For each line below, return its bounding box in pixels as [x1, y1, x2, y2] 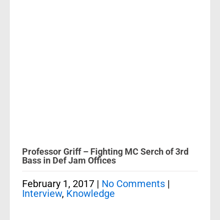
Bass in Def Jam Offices [22, 155, 116, 165]
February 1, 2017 [22, 178, 94, 190]
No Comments [102, 178, 165, 190]
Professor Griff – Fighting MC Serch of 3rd [22, 146, 189, 157]
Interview [22, 188, 62, 199]
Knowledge [66, 188, 115, 199]
